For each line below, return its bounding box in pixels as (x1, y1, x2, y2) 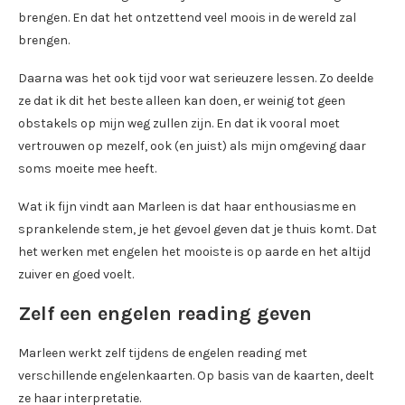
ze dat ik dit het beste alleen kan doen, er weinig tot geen (18, 93, 345, 109)
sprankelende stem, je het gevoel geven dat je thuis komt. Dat (18, 221, 377, 238)
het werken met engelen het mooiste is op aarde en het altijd (18, 244, 371, 260)
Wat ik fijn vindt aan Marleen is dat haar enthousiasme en (18, 199, 356, 215)
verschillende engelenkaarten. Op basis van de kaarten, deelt (18, 368, 374, 384)
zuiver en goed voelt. (18, 267, 134, 283)
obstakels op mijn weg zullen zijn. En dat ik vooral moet (18, 116, 340, 132)
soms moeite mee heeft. (18, 161, 156, 177)
